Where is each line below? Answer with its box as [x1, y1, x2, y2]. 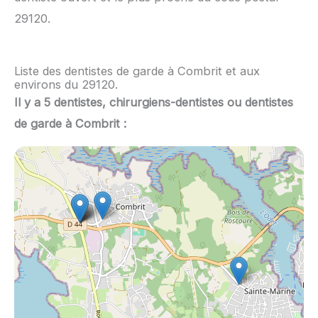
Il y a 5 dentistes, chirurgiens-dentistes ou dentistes [14, 95, 293, 110]
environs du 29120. [14, 77, 118, 92]
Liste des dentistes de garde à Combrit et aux [14, 64, 260, 79]
